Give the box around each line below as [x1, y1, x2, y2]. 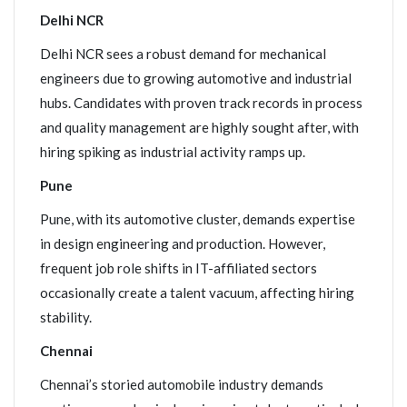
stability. [40, 309, 92, 325]
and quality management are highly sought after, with [40, 119, 359, 135]
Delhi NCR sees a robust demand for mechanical [40, 45, 326, 62]
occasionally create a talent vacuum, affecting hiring [40, 284, 354, 301]
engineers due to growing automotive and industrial [40, 70, 352, 86]
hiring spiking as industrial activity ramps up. [40, 144, 305, 160]
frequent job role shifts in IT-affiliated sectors [40, 260, 317, 276]
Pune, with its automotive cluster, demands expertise [40, 211, 355, 227]
